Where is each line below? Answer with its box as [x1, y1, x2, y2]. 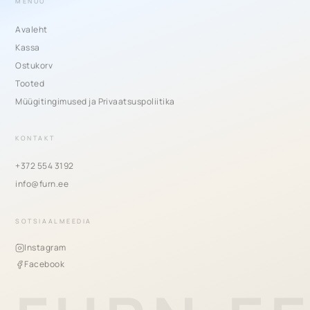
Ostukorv [15, 59, 53, 71]
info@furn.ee [15, 178, 69, 190]
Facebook [24, 258, 65, 271]
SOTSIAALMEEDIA [15, 216, 92, 226]
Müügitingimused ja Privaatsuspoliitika [15, 95, 175, 107]
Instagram [24, 241, 66, 254]
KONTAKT [15, 133, 55, 143]
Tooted [15, 77, 45, 89]
